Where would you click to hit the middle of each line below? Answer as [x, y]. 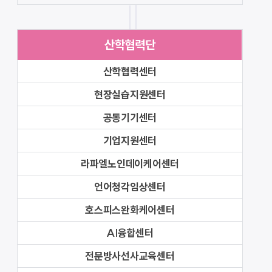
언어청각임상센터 [130, 187]
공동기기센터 [130, 117]
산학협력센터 [130, 71]
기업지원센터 [130, 141]
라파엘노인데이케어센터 [130, 164]
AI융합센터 [130, 233]
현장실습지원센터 [130, 94]
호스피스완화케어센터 [130, 210]
